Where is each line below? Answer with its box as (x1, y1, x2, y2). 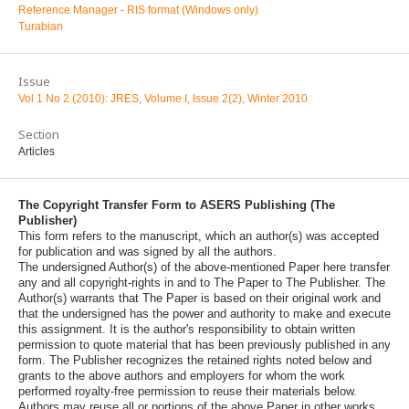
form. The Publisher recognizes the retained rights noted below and (18, 352, 372, 367)
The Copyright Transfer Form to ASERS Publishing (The (18, 197, 335, 212)
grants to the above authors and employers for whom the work (18, 368, 345, 383)
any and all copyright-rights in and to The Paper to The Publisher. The (18, 275, 385, 289)
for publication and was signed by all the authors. (18, 244, 277, 258)
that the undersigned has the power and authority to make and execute (18, 306, 391, 320)
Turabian (18, 19, 63, 33)
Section (18, 125, 59, 142)
